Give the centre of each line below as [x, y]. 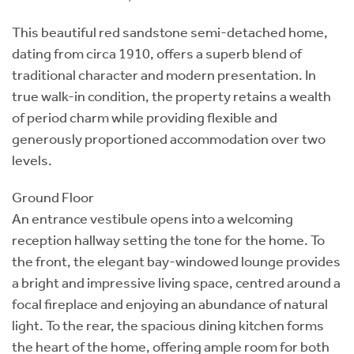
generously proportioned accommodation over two [169, 139]
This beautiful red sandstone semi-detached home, [170, 32]
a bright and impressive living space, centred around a [176, 282]
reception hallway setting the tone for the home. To [168, 240]
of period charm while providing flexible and [145, 117]
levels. [32, 160]
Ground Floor [53, 197]
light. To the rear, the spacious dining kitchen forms [168, 325]
